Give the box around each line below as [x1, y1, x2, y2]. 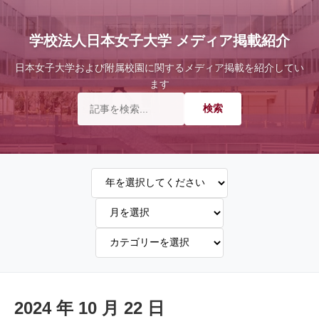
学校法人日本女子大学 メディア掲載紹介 [29, 33, 290, 48]
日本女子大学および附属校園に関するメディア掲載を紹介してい [15, 62, 304, 73]
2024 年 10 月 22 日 [14, 298, 164, 318]
